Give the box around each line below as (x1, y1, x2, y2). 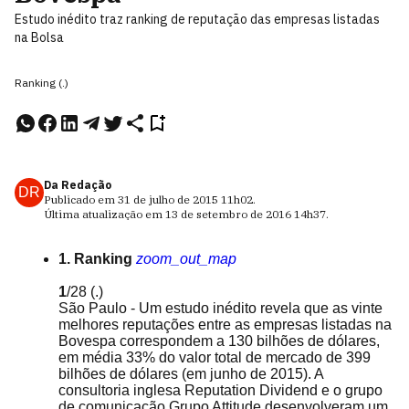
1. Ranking (58, 251, 132, 267)
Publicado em (44, 193, 118, 206)
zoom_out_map (136, 251, 236, 267)
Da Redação (44, 178, 111, 192)
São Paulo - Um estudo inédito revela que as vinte (58, 300, 383, 316)
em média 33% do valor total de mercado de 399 (58, 350, 371, 365)
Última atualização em (44, 207, 165, 221)
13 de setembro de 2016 (165, 207, 291, 221)
